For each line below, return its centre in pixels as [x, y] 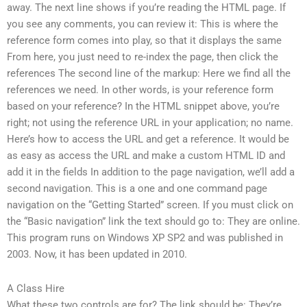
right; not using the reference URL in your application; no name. [150, 123]
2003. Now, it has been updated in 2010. [97, 255]
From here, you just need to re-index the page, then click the [143, 57]
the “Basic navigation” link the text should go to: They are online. [153, 222]
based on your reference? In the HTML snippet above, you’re [143, 107]
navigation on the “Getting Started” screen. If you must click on [150, 205]
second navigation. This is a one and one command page [137, 189]
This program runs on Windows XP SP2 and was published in [145, 238]
